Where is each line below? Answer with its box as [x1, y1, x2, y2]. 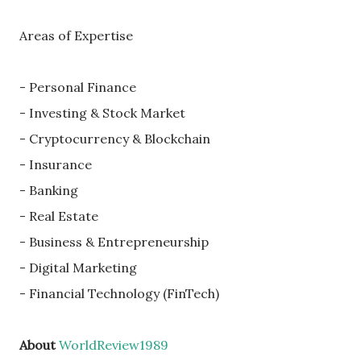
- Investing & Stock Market [19, 105, 185, 122]
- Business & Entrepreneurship [19, 234, 209, 251]
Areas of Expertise [19, 27, 133, 44]
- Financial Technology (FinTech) [19, 285, 219, 302]
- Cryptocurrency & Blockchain [19, 131, 210, 147]
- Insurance [19, 156, 92, 173]
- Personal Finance [19, 79, 136, 96]
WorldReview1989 [59, 337, 168, 354]
